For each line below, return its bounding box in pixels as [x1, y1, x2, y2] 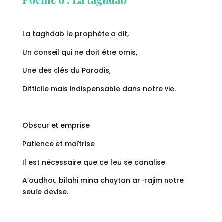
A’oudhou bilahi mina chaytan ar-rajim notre [22, 175, 184, 186]
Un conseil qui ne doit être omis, [22, 47, 137, 57]
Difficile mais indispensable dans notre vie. [22, 84, 176, 94]
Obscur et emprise [22, 120, 90, 131]
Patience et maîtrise [22, 139, 95, 149]
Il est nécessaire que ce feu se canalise [22, 157, 165, 167]
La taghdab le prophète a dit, [22, 29, 129, 39]
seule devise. [22, 187, 68, 197]
